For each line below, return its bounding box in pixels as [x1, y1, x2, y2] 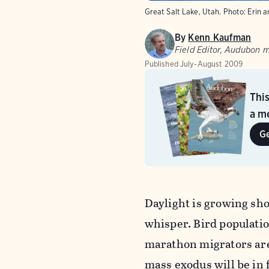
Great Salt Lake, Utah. [144, 7, 222, 16]
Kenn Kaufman [188, 31, 252, 43]
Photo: [223, 7, 246, 16]
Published [144, 59, 178, 68]
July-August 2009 [180, 59, 243, 68]
